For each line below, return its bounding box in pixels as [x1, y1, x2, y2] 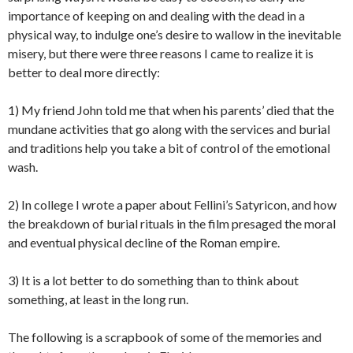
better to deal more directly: [8, 65, 160, 80]
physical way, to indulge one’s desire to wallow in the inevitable [8, 27, 341, 43]
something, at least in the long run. [8, 292, 188, 307]
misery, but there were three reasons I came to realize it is [8, 46, 314, 61]
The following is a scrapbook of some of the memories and [8, 329, 321, 345]
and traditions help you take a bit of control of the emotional [8, 140, 330, 156]
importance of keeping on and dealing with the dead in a [8, 8, 305, 24]
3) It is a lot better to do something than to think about [8, 273, 299, 288]
